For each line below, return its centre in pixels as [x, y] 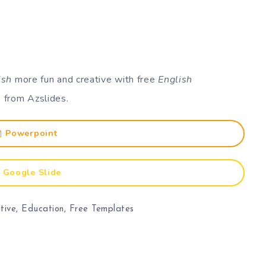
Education [43, 209]
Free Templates [102, 209]
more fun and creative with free [85, 79]
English [175, 79]
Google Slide [32, 172]
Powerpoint [31, 133]
